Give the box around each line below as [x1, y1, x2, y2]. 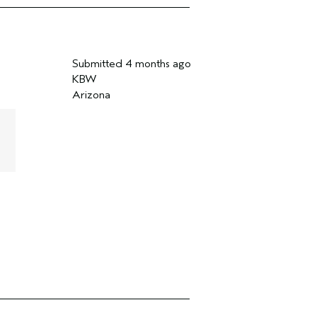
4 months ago [125, 57, 191, 70]
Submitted [71, 57, 125, 70]
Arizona [71, 88, 110, 101]
